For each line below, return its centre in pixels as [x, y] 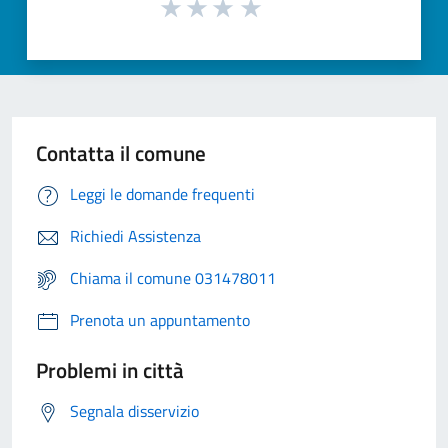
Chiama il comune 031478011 [173, 278]
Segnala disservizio [134, 411]
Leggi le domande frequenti [162, 194]
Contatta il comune [121, 153]
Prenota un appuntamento [160, 320]
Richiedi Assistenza [135, 236]
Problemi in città [110, 370]
